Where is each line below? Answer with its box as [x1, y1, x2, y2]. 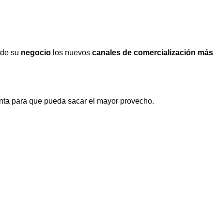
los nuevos [51, 48, 92, 57]
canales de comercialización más [92, 48, 213, 57]
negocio [21, 48, 51, 57]
